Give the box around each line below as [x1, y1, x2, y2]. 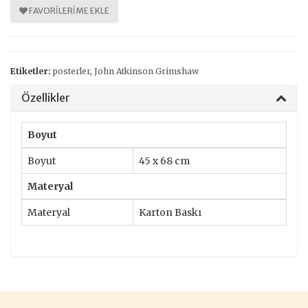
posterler [53, 65, 90, 76]
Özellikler [21, 90, 70, 104]
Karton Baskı [139, 206, 201, 219]
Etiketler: [10, 65, 51, 76]
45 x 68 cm [139, 154, 190, 167]
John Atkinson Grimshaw [94, 65, 199, 76]
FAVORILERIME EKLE [27, 5, 109, 16]
